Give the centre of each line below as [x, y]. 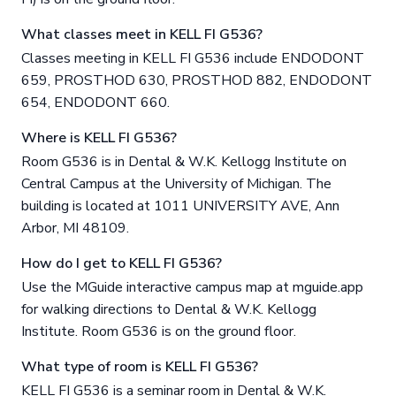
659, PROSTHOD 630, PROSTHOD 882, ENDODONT [197, 81]
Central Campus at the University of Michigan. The [176, 184]
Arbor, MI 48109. [75, 228]
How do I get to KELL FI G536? [122, 264]
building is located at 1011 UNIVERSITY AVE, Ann [180, 206]
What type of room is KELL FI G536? [140, 367]
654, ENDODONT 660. [95, 103]
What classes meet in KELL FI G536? [142, 35]
